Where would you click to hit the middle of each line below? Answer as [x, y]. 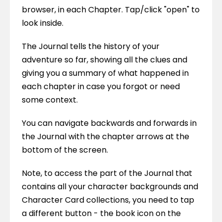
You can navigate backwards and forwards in [109, 123]
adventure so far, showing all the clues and [105, 60]
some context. [50, 100]
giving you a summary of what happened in [105, 73]
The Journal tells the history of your [91, 46]
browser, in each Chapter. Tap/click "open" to [111, 10]
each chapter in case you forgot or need [101, 86]
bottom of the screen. [65, 150]
